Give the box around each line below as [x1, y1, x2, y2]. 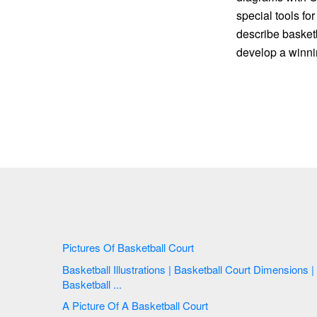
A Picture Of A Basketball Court [132, 298, 211, 313]
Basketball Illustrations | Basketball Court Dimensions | [62, 261, 174, 277]
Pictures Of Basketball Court [62, 239, 197, 255]
